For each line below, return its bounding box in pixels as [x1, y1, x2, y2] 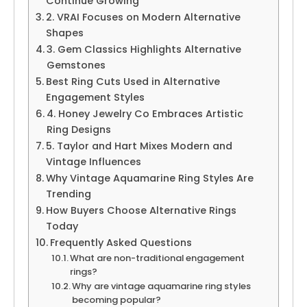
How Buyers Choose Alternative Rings [45, 203, 236, 217]
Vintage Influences [45, 154, 141, 169]
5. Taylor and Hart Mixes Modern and [45, 138, 232, 153]
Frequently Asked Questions [49, 235, 192, 249]
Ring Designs [46, 122, 111, 136]
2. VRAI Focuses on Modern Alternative [45, 10, 241, 24]
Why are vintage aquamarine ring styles [72, 279, 251, 293]
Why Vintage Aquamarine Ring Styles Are [45, 171, 254, 185]
